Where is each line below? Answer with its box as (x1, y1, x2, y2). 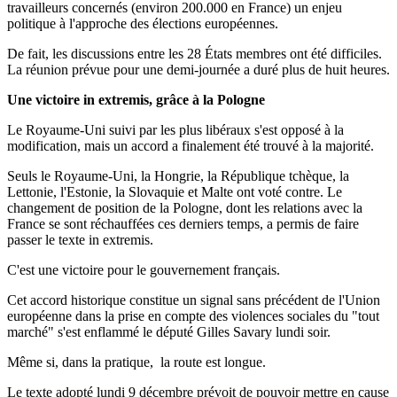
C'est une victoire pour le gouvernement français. (7, 262, 280, 278)
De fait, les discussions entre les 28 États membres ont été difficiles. (7, 46, 382, 62)
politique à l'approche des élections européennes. (7, 16, 278, 32)
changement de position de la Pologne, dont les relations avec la (7, 200, 362, 216)
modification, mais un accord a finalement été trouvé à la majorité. (7, 138, 374, 154)
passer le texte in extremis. (7, 232, 153, 248)
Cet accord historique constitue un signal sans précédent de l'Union (7, 292, 380, 308)
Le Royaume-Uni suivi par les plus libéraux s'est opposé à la (7, 122, 344, 138)
